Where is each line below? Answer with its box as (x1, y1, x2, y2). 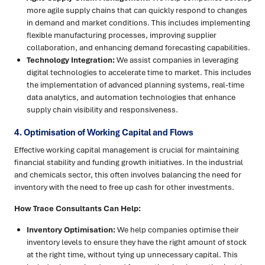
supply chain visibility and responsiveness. (27, 104, 178, 115)
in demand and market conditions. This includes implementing (27, 17, 250, 28)
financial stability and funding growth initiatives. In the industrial (14, 157, 243, 168)
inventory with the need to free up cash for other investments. (14, 182, 234, 193)
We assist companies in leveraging (115, 54, 238, 66)
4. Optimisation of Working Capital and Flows (14, 127, 193, 139)
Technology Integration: (27, 54, 115, 66)
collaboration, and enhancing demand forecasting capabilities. (27, 42, 250, 53)
